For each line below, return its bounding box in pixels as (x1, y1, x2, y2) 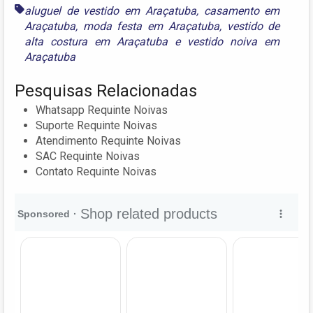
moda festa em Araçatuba (82, 20, 219, 34)
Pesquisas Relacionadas (15, 81, 197, 101)
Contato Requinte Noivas (36, 165, 156, 179)
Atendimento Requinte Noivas (36, 134, 181, 148)
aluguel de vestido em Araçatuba (24, 4, 196, 18)
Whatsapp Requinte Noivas (36, 103, 168, 117)
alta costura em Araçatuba (24, 35, 168, 49)
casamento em (203, 4, 280, 18)
